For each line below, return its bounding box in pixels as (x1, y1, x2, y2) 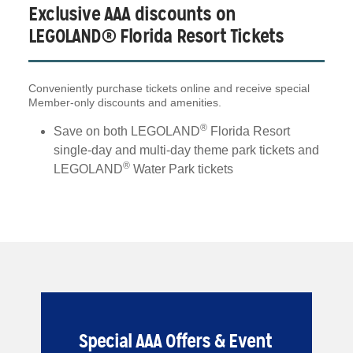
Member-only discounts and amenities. (28, 96, 221, 110)
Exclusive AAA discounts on (28, 2, 236, 27)
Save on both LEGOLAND (54, 124, 200, 139)
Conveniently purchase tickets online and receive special (28, 82, 310, 95)
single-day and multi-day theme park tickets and (54, 143, 319, 158)
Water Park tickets (130, 162, 233, 176)
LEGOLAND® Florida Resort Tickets (28, 24, 284, 49)
